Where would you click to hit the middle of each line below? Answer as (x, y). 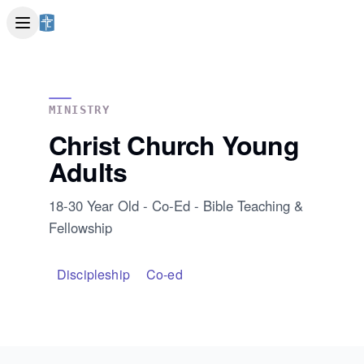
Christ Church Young (174, 145)
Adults (88, 171)
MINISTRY (80, 110)
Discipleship (93, 274)
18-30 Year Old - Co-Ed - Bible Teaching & (176, 206)
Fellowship (80, 227)
